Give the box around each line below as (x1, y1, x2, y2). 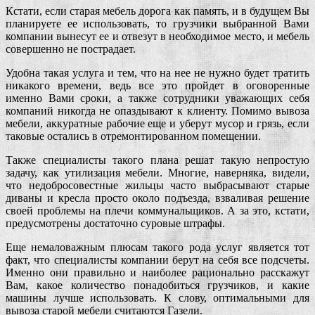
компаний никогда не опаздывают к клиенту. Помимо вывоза (6, 104, 309, 117)
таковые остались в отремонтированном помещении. (6, 129, 261, 142)
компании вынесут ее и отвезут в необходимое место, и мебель (6, 30, 309, 42)
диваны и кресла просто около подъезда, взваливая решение (6, 191, 309, 204)
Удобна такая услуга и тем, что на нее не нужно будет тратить (6, 66, 309, 79)
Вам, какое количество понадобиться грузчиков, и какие (6, 278, 309, 291)
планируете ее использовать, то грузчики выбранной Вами (6, 17, 309, 30)
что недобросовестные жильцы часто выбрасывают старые (6, 179, 309, 191)
